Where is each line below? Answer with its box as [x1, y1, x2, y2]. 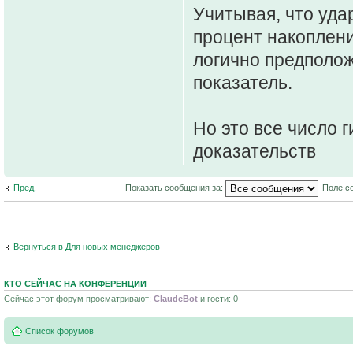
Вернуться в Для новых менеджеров [13, 242, 160, 252]
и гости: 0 [198, 293, 238, 303]
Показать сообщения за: [124, 183, 225, 193]
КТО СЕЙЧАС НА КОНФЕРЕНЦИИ [4, 278, 147, 288]
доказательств [193, 140, 316, 162]
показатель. [193, 72, 292, 93]
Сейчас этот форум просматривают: [4, 293, 154, 303]
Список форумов [25, 326, 94, 336]
